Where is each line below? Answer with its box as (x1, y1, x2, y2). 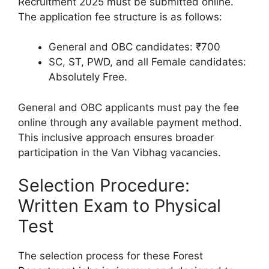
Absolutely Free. (49, 71, 127, 83)
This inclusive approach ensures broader (18, 131, 214, 144)
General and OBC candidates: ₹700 (49, 41, 220, 53)
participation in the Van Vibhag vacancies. (18, 146, 221, 159)
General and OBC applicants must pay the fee (18, 101, 239, 113)
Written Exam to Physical (18, 195, 221, 217)
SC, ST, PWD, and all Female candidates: (49, 56, 246, 68)
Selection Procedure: (18, 175, 190, 196)
